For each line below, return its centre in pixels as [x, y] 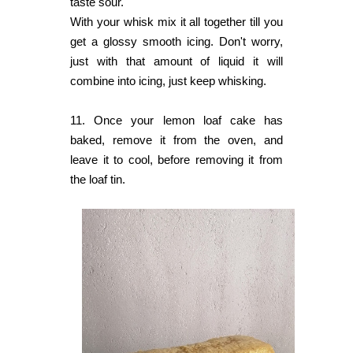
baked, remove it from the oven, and [176, 140]
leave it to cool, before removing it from [176, 160]
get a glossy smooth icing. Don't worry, [176, 42]
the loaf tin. [99, 180]
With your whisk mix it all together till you [176, 22]
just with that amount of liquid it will [176, 61]
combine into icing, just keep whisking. [168, 81]
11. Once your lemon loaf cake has [176, 121]
